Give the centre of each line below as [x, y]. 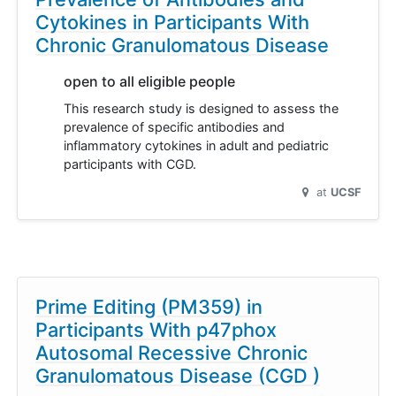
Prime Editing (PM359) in [149, 306]
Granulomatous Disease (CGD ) [178, 375]
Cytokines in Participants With [172, 22]
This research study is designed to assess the [201, 108]
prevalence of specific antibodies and [174, 126]
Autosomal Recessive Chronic [171, 352]
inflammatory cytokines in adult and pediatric [196, 145]
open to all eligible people [149, 81]
